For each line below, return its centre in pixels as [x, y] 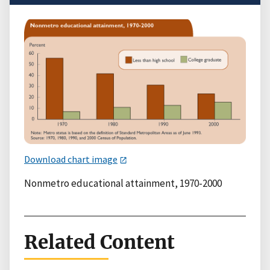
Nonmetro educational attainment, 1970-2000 [123, 183]
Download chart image [71, 159]
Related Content [99, 242]
